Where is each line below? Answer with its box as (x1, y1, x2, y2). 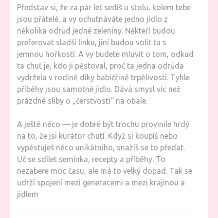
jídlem (17, 190, 38, 199)
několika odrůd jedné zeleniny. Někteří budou (17, 26, 175, 35)
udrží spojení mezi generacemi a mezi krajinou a (17, 178, 185, 187)
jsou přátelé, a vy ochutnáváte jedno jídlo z (17, 15, 168, 23)
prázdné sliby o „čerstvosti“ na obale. (17, 96, 147, 105)
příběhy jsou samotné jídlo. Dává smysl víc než (17, 85, 181, 93)
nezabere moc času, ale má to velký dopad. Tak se (17, 166, 192, 175)
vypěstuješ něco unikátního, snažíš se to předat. (17, 143, 185, 152)
